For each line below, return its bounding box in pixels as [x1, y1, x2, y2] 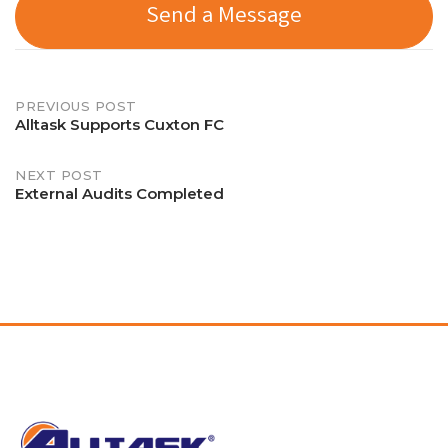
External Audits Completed [15, 183, 224, 203]
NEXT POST [15, 166, 103, 183]
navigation [14, 139, 159, 172]
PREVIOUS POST [15, 97, 137, 114]
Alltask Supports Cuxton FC [15, 114, 224, 134]
